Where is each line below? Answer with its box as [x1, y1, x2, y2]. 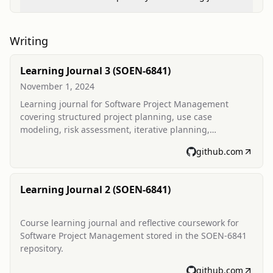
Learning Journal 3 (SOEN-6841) [20, 64, 171, 77]
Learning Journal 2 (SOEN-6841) [20, 183, 171, 196]
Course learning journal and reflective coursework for [20, 217, 239, 229]
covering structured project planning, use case [20, 111, 212, 122]
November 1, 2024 [20, 80, 94, 92]
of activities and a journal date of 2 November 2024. [20, 149, 232, 161]
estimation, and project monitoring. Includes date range [20, 136, 251, 148]
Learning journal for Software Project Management [20, 98, 229, 110]
